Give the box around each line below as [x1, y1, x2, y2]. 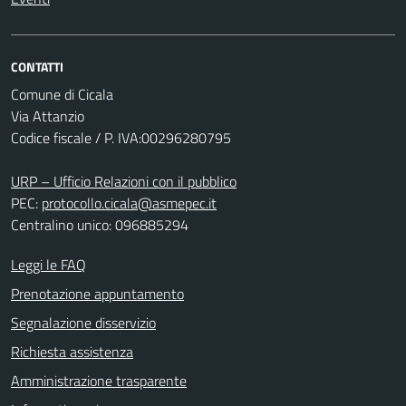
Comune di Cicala [11, 83, 113, 105]
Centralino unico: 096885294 [11, 214, 188, 236]
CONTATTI [11, 57, 63, 76]
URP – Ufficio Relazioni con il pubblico [11, 170, 237, 192]
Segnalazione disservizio [11, 312, 156, 333]
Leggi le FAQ [11, 254, 86, 275]
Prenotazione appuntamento [11, 283, 184, 304]
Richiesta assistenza [11, 341, 133, 362]
